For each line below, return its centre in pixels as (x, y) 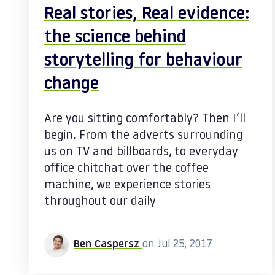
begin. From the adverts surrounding (143, 136)
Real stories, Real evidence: (147, 15)
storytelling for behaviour (143, 61)
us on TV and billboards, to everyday (141, 152)
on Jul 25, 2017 (177, 245)
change (72, 85)
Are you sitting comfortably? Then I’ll (145, 119)
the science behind (115, 38)
